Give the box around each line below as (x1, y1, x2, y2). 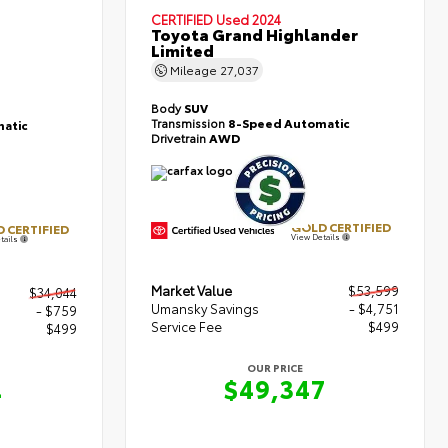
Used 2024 (216, 9, 282, 28)
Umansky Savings (151, 298, 260, 317)
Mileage (167, 60, 221, 78)
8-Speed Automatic (228, 113, 351, 131)
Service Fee (151, 316, 223, 335)
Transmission (151, 113, 229, 131)
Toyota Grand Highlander (151, 21, 359, 45)
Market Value (151, 280, 233, 299)
